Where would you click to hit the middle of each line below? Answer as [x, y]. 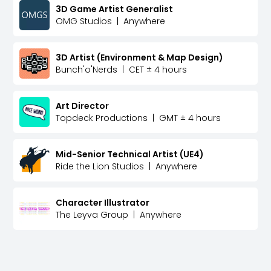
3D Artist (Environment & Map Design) [140, 58]
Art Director [83, 106]
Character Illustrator [103, 203]
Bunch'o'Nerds [87, 70]
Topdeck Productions [102, 118]
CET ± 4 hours [158, 70]
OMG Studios [84, 21]
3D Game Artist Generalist [115, 9]
